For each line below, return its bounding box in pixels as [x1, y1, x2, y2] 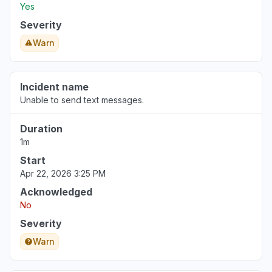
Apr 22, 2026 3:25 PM [20, 168, 106, 178]
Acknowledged [20, 186, 92, 198]
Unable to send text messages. [20, 95, 144, 105]
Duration [20, 123, 63, 135]
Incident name [20, 81, 89, 93]
